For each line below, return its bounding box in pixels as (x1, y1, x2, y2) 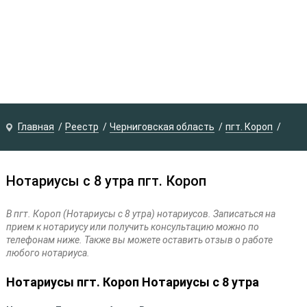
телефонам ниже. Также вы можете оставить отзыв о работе (5, 234, 273, 245)
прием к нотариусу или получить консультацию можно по (5, 221, 259, 232)
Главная (17, 121, 54, 132)
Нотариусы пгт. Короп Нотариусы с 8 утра (5, 275, 259, 289)
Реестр (64, 121, 99, 132)
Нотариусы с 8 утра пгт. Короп (5, 173, 206, 189)
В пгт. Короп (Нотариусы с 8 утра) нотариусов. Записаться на (5, 208, 275, 219)
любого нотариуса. (5, 247, 90, 258)
